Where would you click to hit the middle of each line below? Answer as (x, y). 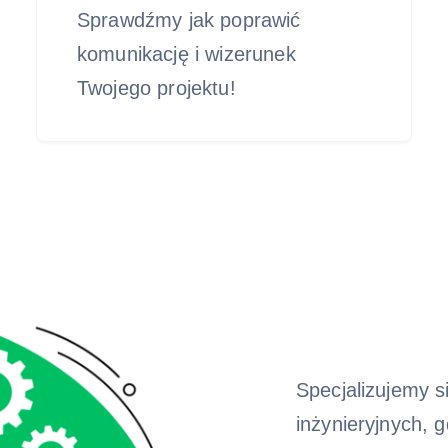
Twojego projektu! (156, 88)
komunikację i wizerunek (186, 54)
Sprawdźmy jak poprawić (189, 20)
